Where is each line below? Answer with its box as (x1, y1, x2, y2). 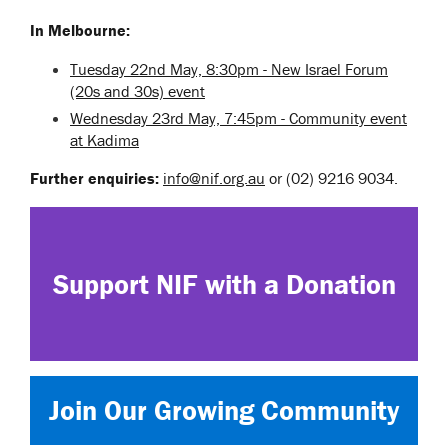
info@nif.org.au (163, 168, 265, 188)
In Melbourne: (30, 20, 130, 40)
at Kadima (70, 130, 139, 150)
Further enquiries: (30, 168, 163, 188)
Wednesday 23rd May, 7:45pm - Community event (70, 108, 407, 128)
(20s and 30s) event (70, 81, 205, 101)
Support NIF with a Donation (52, 267, 396, 301)
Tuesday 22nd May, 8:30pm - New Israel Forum (70, 59, 388, 79)
